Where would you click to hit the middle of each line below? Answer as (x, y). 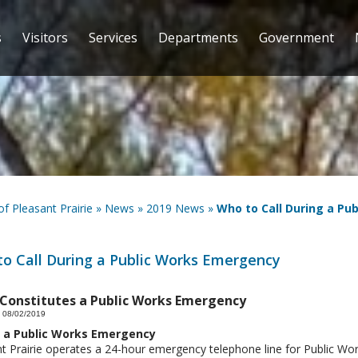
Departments (198, 38)
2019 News (175, 209)
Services (113, 38)
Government (296, 38)
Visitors (45, 38)
